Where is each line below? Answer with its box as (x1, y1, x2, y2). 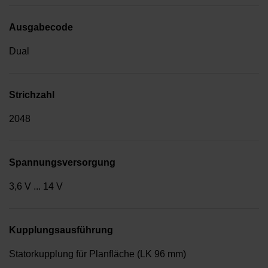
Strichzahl (9, 90, 54, 100)
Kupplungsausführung (9, 225, 113, 236)
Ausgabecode (9, 22, 73, 33)
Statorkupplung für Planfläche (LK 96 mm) (9, 249, 186, 260)
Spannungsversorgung (9, 157, 115, 168)
